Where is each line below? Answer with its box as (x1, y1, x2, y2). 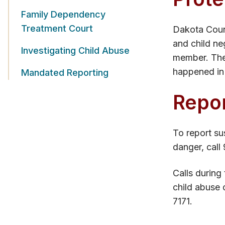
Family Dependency (21, 9, 105, 20)
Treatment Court (21, 23, 93, 34)
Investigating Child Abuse (21, 45, 130, 56)
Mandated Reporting (21, 67, 108, 78)
